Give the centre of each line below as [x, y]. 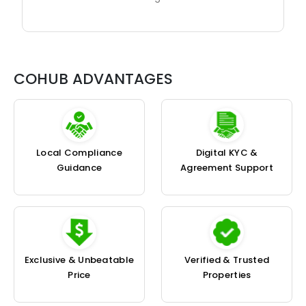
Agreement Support [227, 168]
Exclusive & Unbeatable [79, 260]
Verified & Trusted [227, 260]
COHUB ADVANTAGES [93, 79]
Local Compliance [79, 153]
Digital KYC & [227, 153]
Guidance [79, 168]
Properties [227, 275]
